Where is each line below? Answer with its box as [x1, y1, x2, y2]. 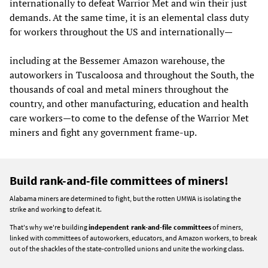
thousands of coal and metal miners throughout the [10, 82, 229, 96]
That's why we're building [10, 222, 89, 232]
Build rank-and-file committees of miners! [10, 172, 229, 188]
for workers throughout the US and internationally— [10, 25, 233, 38]
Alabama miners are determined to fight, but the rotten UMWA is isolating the [10, 193, 241, 203]
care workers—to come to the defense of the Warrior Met [10, 111, 249, 124]
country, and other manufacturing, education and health [10, 96, 248, 110]
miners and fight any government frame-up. [10, 125, 197, 139]
